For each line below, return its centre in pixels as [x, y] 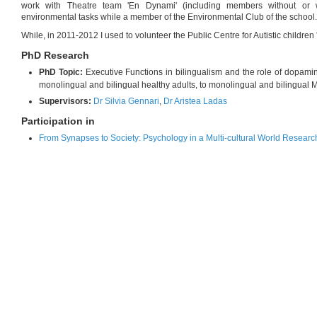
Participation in [58, 121]
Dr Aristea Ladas [195, 101]
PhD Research [55, 55]
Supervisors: [66, 101]
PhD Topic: [62, 72]
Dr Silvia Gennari [126, 101]
